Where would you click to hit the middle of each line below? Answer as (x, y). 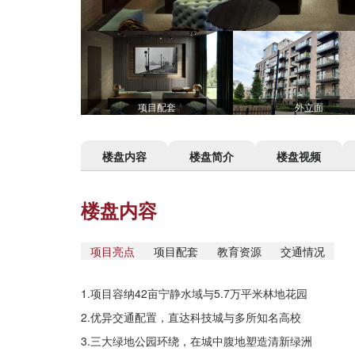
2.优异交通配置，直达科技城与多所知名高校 (191, 317)
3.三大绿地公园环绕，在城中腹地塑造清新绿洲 (197, 340)
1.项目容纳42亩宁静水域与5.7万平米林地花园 (194, 293)
